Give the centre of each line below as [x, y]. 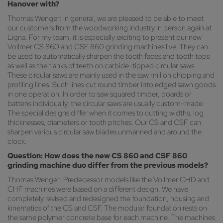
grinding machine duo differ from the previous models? [108, 166]
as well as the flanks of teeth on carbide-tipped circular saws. [102, 66]
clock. [17, 142]
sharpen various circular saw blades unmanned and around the [105, 132]
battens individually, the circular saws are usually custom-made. [106, 104]
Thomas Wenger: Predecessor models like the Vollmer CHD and [109, 180]
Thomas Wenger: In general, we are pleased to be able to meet [106, 19]
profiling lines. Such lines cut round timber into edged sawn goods [111, 85]
